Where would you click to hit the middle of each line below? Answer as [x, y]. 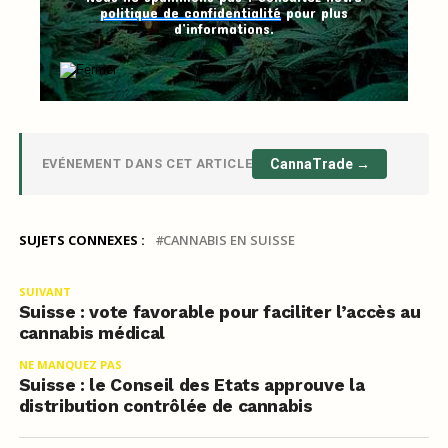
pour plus [314, 13]
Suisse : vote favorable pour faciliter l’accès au [219, 312]
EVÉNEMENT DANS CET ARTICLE [147, 164]
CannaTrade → [319, 164]
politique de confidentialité [190, 13]
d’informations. [223, 29]
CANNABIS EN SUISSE [228, 240]
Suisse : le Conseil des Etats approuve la [191, 385]
